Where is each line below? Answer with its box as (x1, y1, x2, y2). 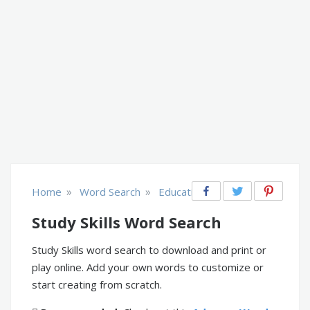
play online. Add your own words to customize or (32, 260, 264, 275)
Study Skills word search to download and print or (32, 243, 266, 257)
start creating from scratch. (32, 277, 162, 292)
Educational (158, 185, 212, 199)
